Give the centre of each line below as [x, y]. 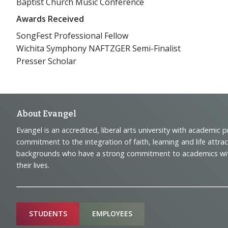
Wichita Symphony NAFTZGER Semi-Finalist [98, 48]
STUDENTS [48, 214]
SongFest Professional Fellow [72, 35]
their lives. [33, 165]
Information [88, 195]
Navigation [80, 146]
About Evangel [46, 113]
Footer [53, 122]
